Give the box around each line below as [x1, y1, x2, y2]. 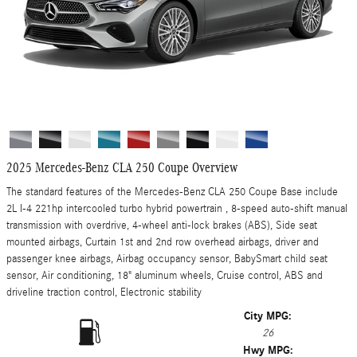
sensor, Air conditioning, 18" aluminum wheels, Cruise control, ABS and [6, 269, 323, 282]
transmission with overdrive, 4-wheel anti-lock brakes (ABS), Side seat [6, 219, 317, 232]
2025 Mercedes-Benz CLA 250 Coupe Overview [6, 159, 237, 175]
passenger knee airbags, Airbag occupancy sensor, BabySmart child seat [6, 253, 328, 265]
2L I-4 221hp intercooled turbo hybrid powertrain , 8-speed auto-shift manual [6, 202, 347, 215]
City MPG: [244, 309, 292, 323]
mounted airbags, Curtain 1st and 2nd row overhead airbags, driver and [6, 236, 319, 249]
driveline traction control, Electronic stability [6, 286, 202, 299]
